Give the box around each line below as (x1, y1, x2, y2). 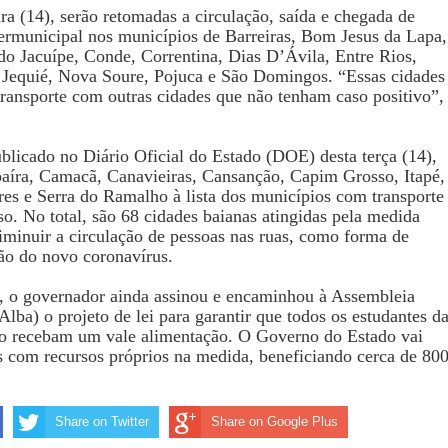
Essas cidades (346, 65, 445, 86)
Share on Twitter (55, 413, 149, 429)
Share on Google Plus (211, 413, 338, 429)
